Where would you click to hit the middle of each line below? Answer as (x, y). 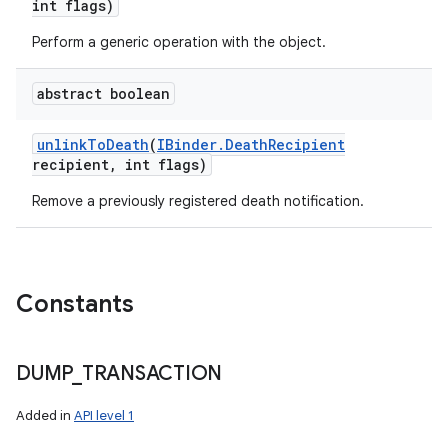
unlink (62, 144)
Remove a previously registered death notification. (198, 201)
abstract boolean (103, 93)
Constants (75, 304)
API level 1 (104, 415)
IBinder (187, 144)
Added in (45, 415)
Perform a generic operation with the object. (179, 42)
